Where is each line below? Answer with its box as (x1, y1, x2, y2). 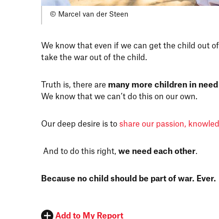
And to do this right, (41, 147, 118, 155)
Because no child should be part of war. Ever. (41, 175, 218, 183)
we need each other (118, 147, 196, 155)
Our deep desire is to (41, 120, 119, 128)
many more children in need (108, 81, 218, 89)
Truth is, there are (41, 81, 108, 89)
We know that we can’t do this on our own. (41, 92, 197, 101)
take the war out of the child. (41, 53, 149, 62)
